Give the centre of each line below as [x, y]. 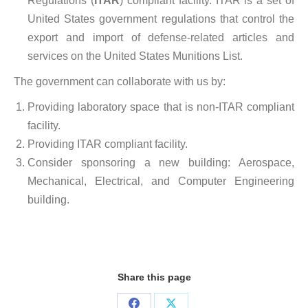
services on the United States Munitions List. [135, 56]
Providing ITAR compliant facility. [108, 144]
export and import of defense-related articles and [161, 37]
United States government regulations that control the [161, 19]
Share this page [154, 277]
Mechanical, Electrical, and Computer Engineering [161, 181]
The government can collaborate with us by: [120, 81]
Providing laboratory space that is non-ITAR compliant [161, 107]
